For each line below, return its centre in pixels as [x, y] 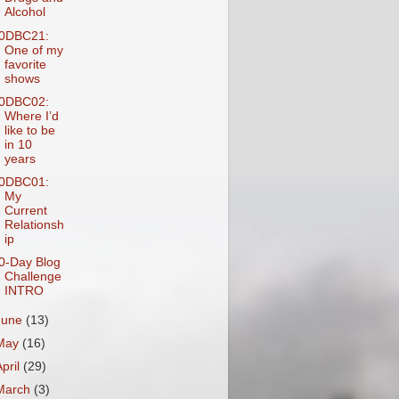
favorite [25, 64]
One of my [33, 50]
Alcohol [24, 12]
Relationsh [34, 224]
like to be [29, 130]
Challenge [33, 276]
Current [25, 210]
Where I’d [31, 116]
